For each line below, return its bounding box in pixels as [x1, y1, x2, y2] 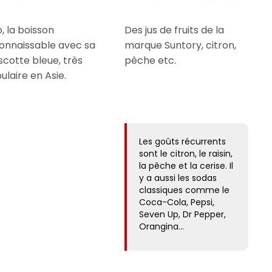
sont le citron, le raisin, [139, 147, 233, 160]
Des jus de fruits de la [124, 22, 225, 37]
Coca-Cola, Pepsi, [139, 195, 215, 208]
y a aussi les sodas [139, 171, 217, 184]
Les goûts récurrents [139, 135, 226, 148]
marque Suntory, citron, [124, 38, 237, 52]
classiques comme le [139, 183, 230, 196]
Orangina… [139, 220, 184, 233]
